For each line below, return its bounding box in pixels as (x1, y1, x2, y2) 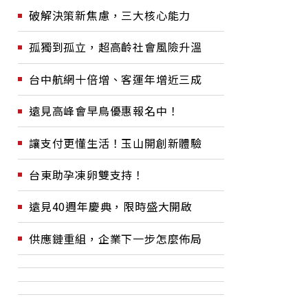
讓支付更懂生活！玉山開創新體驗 (29, 134, 202, 151)
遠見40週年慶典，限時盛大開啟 (29, 198, 192, 215)
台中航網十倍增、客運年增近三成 (29, 70, 202, 87)
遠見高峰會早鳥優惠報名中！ (29, 102, 179, 120)
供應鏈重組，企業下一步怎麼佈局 (29, 230, 202, 247)
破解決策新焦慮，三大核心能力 (29, 7, 191, 23)
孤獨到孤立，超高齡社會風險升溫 (29, 38, 202, 56)
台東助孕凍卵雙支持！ (29, 166, 144, 183)
